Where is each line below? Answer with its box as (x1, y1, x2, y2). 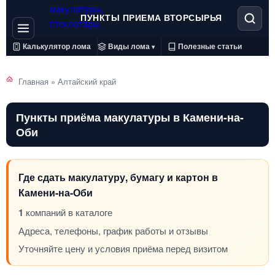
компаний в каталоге (23, 206, 112, 219)
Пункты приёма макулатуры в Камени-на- (16, 109, 244, 125)
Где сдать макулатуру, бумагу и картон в (18, 170, 218, 184)
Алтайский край (58, 76, 116, 87)
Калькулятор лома (23, 41, 91, 52)
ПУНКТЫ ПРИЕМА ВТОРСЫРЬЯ (80, 11, 222, 23)
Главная (18, 76, 48, 87)
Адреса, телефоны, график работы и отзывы (18, 224, 208, 237)
